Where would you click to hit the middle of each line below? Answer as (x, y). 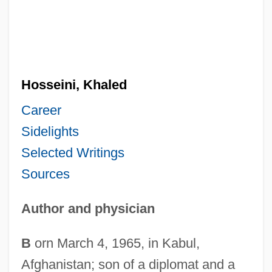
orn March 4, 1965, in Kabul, (115, 243)
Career (41, 110)
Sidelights (50, 131)
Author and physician (88, 208)
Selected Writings (73, 152)
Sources (45, 174)
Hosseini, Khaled (74, 84)
